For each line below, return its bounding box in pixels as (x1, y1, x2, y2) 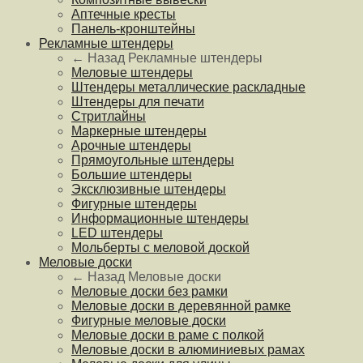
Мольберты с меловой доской (71, 241, 250, 255)
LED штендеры (71, 226, 163, 241)
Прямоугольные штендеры (71, 153, 234, 168)
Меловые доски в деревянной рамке (71, 299, 291, 314)
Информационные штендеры (71, 211, 249, 226)
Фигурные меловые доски (71, 314, 226, 328)
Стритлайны (71, 109, 146, 124)
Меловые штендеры (71, 66, 193, 80)
